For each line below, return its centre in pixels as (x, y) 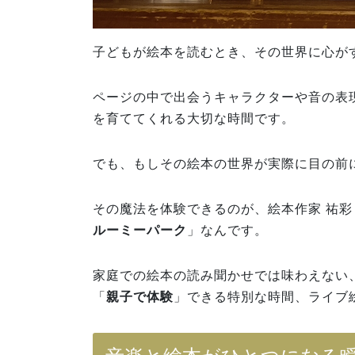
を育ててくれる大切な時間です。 (194, 118)
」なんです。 (227, 230)
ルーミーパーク (140, 230)
